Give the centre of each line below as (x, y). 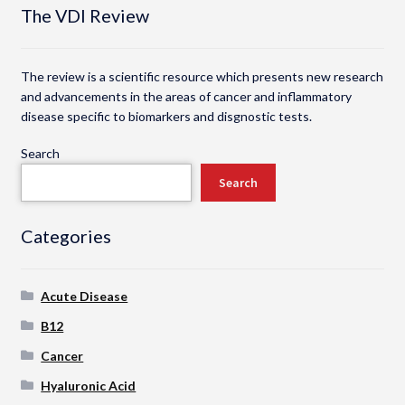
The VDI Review (85, 15)
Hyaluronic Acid (89, 385)
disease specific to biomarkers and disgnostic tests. (166, 116)
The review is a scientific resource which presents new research (202, 76)
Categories (66, 236)
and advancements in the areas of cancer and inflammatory (186, 96)
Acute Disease (85, 296)
